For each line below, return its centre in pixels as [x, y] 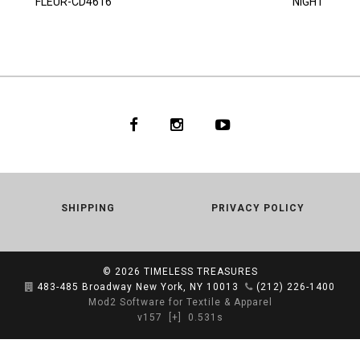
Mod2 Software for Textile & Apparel [180, 303]
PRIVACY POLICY [258, 209]
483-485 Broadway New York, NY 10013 [138, 287]
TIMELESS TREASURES [200, 272]
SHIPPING [88, 209]
